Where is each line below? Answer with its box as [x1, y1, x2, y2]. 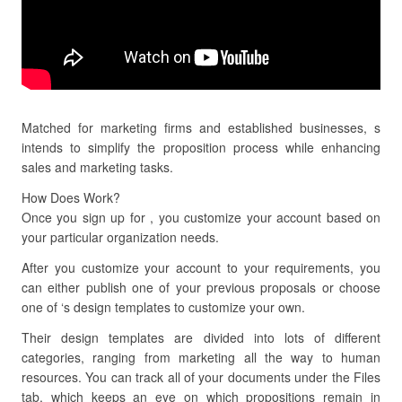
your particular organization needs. [22, 228, 219, 246]
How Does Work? [22, 188, 120, 206]
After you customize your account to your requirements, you [22, 258, 380, 276]
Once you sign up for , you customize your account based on [22, 208, 380, 226]
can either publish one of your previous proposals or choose [22, 278, 380, 296]
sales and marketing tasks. [22, 158, 173, 176]
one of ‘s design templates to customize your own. [22, 298, 305, 316]
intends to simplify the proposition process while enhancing [22, 138, 380, 156]
